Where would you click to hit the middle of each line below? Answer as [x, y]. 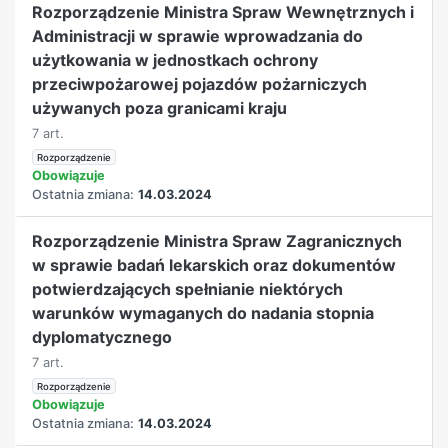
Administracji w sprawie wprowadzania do [198, 35]
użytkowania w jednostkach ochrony [175, 59]
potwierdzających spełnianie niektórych [188, 288]
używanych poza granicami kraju [160, 107]
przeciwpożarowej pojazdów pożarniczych [200, 83]
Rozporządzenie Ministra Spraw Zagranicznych [217, 240]
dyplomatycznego [102, 336]
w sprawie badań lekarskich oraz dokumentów [214, 264]
